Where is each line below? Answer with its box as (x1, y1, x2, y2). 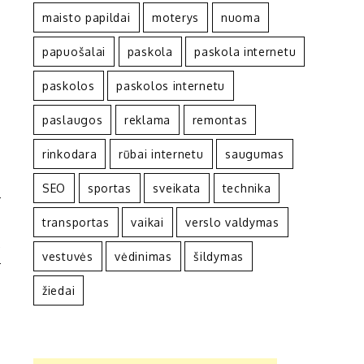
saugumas (225, 146, 284, 161)
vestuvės (42, 249, 93, 263)
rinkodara (42, 146, 97, 161)
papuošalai (42, 44, 106, 58)
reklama (124, 112, 171, 127)
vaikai (131, 214, 164, 229)
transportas (42, 214, 110, 229)
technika (222, 180, 271, 195)
